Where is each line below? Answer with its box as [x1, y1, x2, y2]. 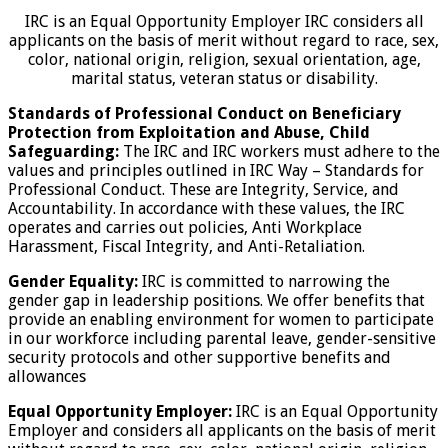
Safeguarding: [8, 142, 119, 162]
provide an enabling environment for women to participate [8, 310, 434, 330]
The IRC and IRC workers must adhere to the [119, 142, 440, 162]
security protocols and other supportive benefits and [8, 348, 391, 368]
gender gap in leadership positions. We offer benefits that [8, 291, 425, 311]
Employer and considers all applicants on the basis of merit [8, 421, 436, 441]
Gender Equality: [8, 272, 138, 292]
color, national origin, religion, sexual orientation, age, [27, 50, 421, 70]
